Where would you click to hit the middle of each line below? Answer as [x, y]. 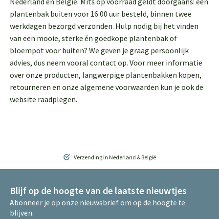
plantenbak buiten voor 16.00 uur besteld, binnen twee [101, 14]
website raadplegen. [44, 99]
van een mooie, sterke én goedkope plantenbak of [93, 38]
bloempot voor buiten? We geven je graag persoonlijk [99, 50]
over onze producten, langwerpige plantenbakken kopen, [106, 75]
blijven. [22, 213]
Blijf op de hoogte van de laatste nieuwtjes [98, 191]
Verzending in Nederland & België [114, 157]
